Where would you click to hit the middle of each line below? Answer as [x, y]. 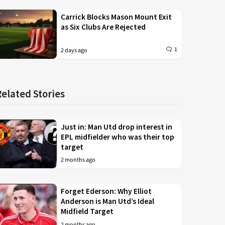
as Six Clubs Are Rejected [103, 27]
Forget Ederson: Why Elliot [106, 191]
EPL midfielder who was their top [118, 137]
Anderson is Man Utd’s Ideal [108, 201]
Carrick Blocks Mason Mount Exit [117, 17]
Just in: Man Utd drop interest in [117, 127]
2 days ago [74, 50]
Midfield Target [87, 211]
